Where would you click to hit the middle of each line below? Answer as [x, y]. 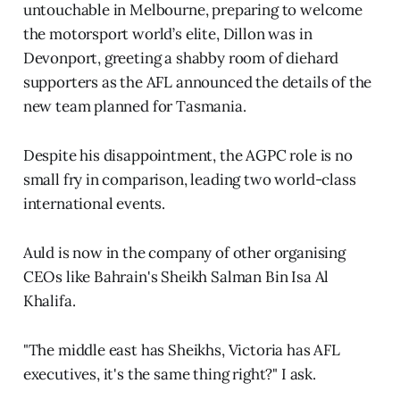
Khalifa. [49, 301]
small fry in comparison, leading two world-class [189, 180]
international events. [94, 204]
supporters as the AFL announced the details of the [197, 83]
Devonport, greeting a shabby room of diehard [181, 58]
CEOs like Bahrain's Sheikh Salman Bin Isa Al [176, 277]
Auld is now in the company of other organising [184, 253]
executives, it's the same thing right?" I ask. [169, 375]
